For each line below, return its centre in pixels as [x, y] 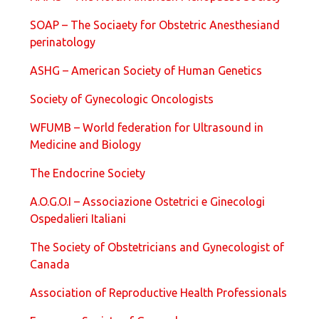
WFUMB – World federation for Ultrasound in [146, 127]
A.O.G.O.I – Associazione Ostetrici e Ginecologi [147, 201]
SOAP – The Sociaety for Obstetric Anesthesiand [155, 25]
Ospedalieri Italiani [78, 218]
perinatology [62, 42]
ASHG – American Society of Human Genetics [146, 70]
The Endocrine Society [87, 173]
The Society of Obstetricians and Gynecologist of [157, 247]
